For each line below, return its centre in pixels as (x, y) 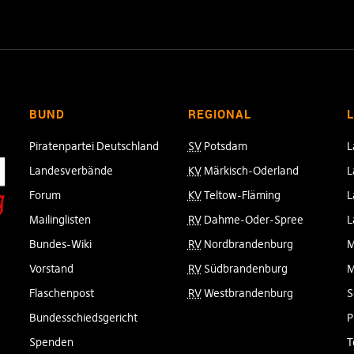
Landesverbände (72, 170)
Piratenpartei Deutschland (94, 146)
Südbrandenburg (244, 268)
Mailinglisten (60, 219)
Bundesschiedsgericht (84, 317)
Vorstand (52, 268)
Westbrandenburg (247, 293)
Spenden (52, 342)
